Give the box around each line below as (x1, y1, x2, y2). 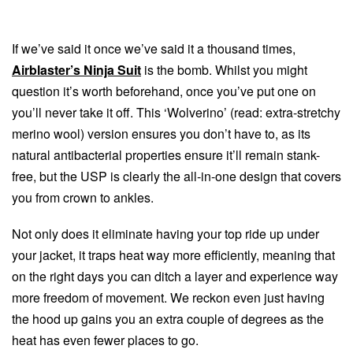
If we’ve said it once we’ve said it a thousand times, (12, 39, 295, 58)
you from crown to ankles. (12, 188, 154, 206)
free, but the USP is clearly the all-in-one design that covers (12, 166, 341, 185)
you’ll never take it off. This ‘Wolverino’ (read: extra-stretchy (12, 102, 340, 121)
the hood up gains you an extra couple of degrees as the (12, 310, 324, 329)
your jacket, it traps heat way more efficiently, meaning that (12, 246, 335, 265)
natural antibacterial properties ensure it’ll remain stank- (12, 145, 320, 164)
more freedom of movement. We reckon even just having (12, 288, 325, 307)
